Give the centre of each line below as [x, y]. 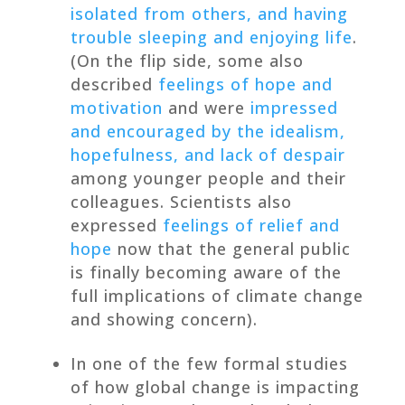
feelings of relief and [251, 225]
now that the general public [231, 248]
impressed [294, 107]
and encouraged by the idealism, [207, 131]
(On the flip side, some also [187, 60]
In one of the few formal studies [209, 363]
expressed [116, 225]
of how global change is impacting [215, 386]
